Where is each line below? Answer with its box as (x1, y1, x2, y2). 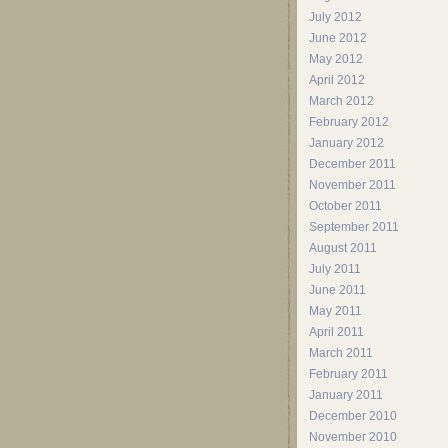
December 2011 (309, 157, 396, 171)
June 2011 (309, 283, 366, 297)
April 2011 (309, 325, 364, 339)
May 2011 (309, 304, 362, 318)
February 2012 (309, 115, 389, 129)
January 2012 (309, 136, 384, 150)
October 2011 (309, 199, 382, 213)
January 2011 (309, 388, 383, 402)
